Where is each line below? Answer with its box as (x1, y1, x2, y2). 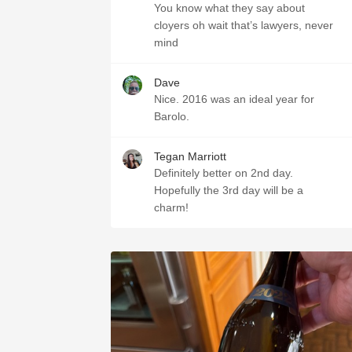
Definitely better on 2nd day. (154, 167, 293, 179)
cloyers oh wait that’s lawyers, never (154, 19, 333, 31)
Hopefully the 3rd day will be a (154, 184, 303, 196)
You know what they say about (154, 2, 305, 14)
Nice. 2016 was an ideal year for (154, 93, 314, 105)
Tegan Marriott (154, 150, 226, 163)
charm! (154, 201, 189, 214)
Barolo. (154, 110, 189, 123)
